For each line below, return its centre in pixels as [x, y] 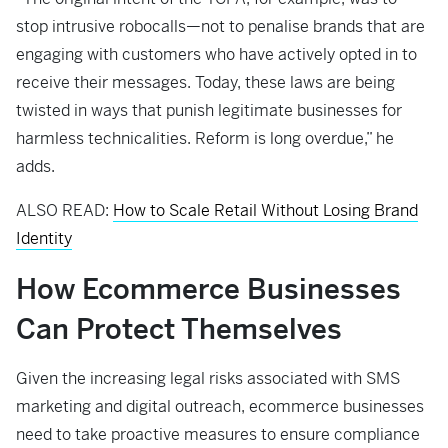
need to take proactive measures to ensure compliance [218, 435]
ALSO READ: [64, 211]
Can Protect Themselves [179, 329]
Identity [44, 239]
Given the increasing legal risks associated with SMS [208, 379]
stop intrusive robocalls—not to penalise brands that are [220, 27]
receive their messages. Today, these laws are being [205, 83]
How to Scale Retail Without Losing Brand [265, 211]
